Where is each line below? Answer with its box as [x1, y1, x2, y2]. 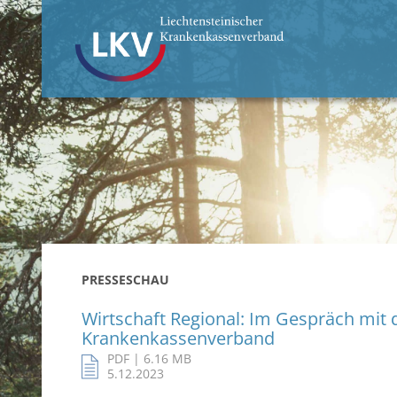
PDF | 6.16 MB [107, 350, 191, 367]
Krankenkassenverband [82, 326, 275, 350]
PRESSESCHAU [82, 271, 169, 288]
